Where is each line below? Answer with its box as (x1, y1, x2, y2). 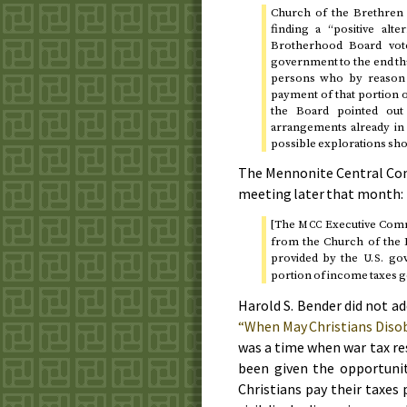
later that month (293, 184, 401, 203)
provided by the (270, 251, 363, 266)
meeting (238, 184, 294, 203)
